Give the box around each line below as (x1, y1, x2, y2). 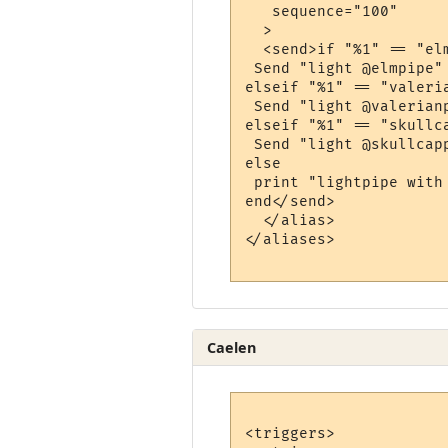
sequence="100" (245, 2, 399, 20)
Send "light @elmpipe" (245, 59, 444, 77)
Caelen (207, 337, 257, 357)
